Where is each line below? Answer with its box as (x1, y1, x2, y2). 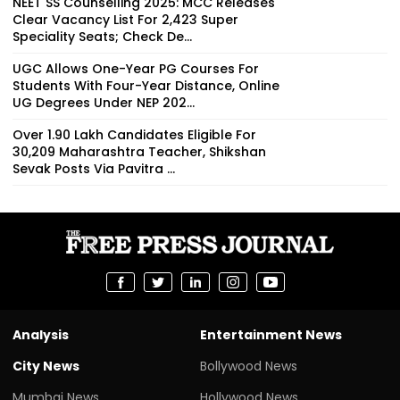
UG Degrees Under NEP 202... (12, 93, 195, 112)
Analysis (12, 325, 69, 344)
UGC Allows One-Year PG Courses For (12, 59, 259, 78)
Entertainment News (200, 325, 342, 344)
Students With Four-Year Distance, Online (12, 76, 279, 95)
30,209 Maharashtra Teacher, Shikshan (12, 142, 266, 161)
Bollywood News (200, 356, 297, 375)
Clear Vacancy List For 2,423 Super (12, 10, 238, 29)
